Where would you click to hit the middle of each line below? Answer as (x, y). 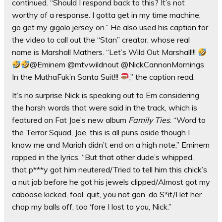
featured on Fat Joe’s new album (70, 120)
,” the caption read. (162, 77)
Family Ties (149, 120)
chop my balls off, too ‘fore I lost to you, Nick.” (92, 207)
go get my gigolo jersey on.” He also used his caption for (110, 28)
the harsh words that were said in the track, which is (105, 108)
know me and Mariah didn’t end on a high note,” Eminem (111, 145)
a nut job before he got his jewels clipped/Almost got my (111, 182)
